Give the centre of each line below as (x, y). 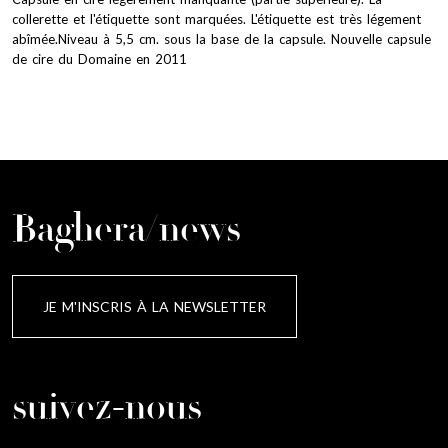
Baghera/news (126, 232)
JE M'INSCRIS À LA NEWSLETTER (154, 306)
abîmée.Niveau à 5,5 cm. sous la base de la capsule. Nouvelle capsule (221, 38)
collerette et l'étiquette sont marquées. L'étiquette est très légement (216, 18)
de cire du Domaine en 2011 (99, 58)
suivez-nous (107, 410)
